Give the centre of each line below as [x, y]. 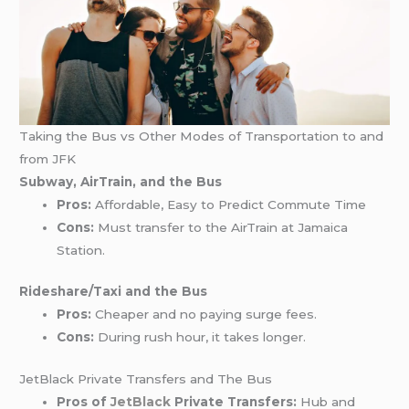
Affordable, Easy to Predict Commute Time [229, 204]
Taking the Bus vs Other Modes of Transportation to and [202, 136]
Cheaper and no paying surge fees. [204, 315]
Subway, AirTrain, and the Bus [121, 181]
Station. [81, 250]
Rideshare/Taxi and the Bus [114, 292]
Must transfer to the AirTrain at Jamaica [221, 227]
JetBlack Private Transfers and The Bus [146, 378]
